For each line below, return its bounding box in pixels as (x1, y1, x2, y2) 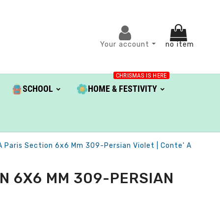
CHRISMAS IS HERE (115, 72, 167, 79)
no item (165, 40, 194, 49)
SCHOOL (22, 83, 53, 94)
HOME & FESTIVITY (87, 83, 157, 94)
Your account (100, 40, 152, 49)
